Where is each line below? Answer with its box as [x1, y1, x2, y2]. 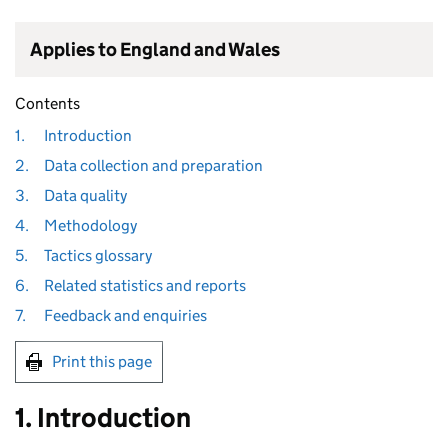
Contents [15, 94, 80, 113]
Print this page [52, 352, 152, 371]
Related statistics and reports [43, 276, 246, 295]
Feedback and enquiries [43, 306, 207, 325]
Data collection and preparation [43, 156, 263, 175]
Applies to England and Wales [30, 38, 280, 61]
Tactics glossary [43, 246, 152, 265]
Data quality [43, 186, 127, 205]
